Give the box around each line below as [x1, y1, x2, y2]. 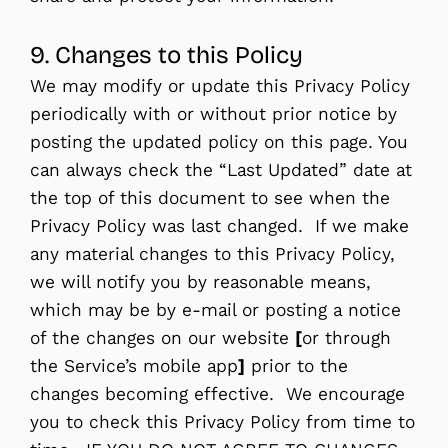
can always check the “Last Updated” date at [30, 158, 412, 181]
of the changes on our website [30, 326, 295, 349]
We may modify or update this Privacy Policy [30, 74, 410, 97]
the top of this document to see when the [30, 186, 390, 209]
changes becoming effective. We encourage [30, 382, 405, 405]
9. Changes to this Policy [30, 40, 303, 69]
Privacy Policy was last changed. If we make [30, 214, 409, 237]
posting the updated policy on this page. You [30, 130, 408, 153]
